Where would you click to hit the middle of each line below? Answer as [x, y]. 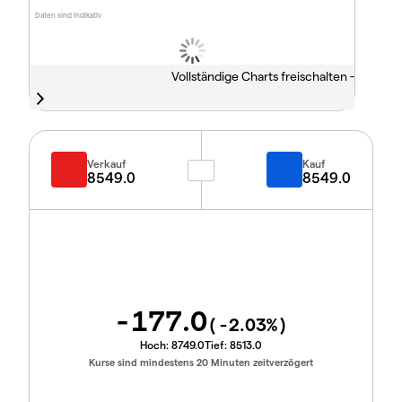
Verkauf [107, 163]
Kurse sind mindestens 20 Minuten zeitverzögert [201, 362]
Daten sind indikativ [69, 16]
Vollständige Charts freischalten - [262, 76]
